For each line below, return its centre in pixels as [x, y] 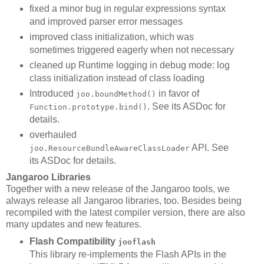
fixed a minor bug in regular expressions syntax [127, 8]
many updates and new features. [74, 225]
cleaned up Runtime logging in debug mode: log [129, 65]
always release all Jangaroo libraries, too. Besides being [124, 201]
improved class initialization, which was [111, 37]
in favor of [177, 93]
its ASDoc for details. [72, 160]
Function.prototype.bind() [88, 107]
